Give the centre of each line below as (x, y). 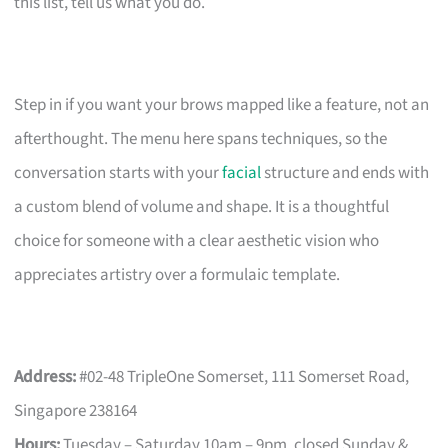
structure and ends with (345, 172)
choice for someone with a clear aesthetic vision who (197, 240)
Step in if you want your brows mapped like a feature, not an (222, 104)
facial (242, 172)
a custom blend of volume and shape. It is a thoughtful (202, 206)
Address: (45, 376)
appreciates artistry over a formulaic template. (177, 274)
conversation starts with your (118, 172)
